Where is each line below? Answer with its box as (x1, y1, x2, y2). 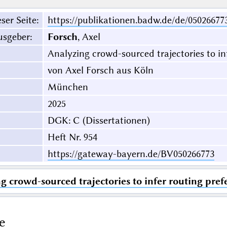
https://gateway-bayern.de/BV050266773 (47, 148, 214, 160)
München (47, 81, 88, 93)
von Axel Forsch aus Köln (47, 64, 154, 77)
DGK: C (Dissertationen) (47, 115, 150, 127)
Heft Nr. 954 (47, 131, 97, 143)
